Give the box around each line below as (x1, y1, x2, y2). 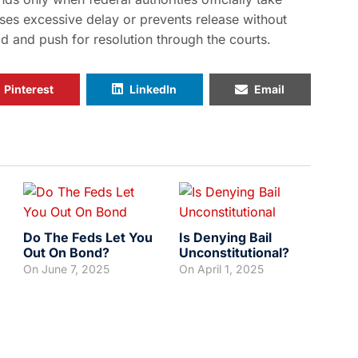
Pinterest (4, 82, 54, 96)
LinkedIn (129, 82, 177, 96)
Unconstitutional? (179, 244, 289, 261)
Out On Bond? (23, 244, 109, 261)
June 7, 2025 (42, 261, 109, 276)
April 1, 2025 (197, 261, 264, 276)
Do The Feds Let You (23, 229, 153, 245)
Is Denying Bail (179, 229, 272, 245)
